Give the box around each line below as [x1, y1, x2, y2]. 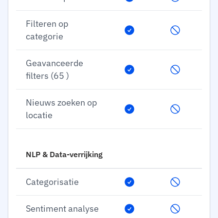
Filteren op [26, 18, 68, 29]
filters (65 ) [26, 70, 69, 81]
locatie [26, 109, 53, 121]
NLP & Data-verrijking [26, 149, 103, 159]
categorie [26, 31, 63, 42]
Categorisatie [26, 176, 79, 187]
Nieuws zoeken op [26, 97, 97, 108]
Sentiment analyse [26, 203, 99, 214]
